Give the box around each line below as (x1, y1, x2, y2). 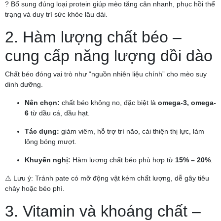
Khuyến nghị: (25, 156, 71, 164)
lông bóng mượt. (25, 138, 76, 146)
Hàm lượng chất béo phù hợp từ (71, 156, 175, 164)
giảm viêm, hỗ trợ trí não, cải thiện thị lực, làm (59, 127, 204, 136)
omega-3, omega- (158, 99, 216, 107)
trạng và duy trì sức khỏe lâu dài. (5, 10, 108, 19)
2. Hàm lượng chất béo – (5, 28, 182, 46)
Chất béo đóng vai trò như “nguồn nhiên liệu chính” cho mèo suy (5, 70, 207, 78)
